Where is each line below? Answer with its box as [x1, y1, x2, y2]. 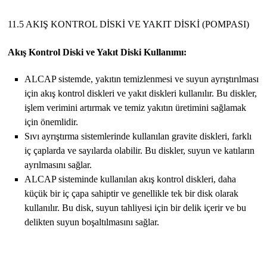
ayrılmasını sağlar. [24, 159, 92, 170]
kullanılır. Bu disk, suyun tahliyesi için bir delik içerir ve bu [24, 202, 247, 213]
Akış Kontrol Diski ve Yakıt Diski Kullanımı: [8, 46, 187, 57]
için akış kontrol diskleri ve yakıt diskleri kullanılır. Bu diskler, [24, 88, 257, 98]
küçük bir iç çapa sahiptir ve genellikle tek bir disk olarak [24, 188, 239, 198]
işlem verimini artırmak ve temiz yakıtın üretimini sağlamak [24, 102, 247, 113]
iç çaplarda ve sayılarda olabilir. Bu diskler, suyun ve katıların [24, 145, 255, 156]
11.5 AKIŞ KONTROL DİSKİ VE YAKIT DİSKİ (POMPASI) [8, 18, 250, 29]
